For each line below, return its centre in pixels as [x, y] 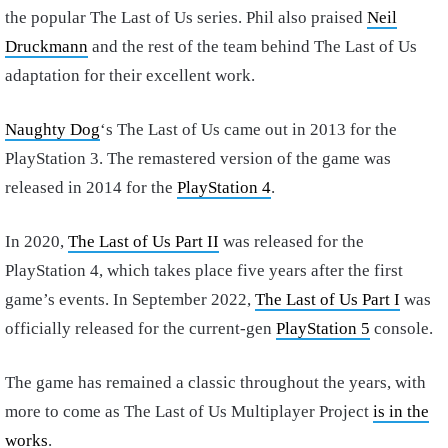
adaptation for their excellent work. [130, 75]
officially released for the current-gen [140, 328]
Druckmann [46, 46]
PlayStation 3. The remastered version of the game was [198, 158]
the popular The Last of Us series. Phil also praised [186, 17]
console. [401, 328]
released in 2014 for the [91, 187]
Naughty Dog [52, 129]
